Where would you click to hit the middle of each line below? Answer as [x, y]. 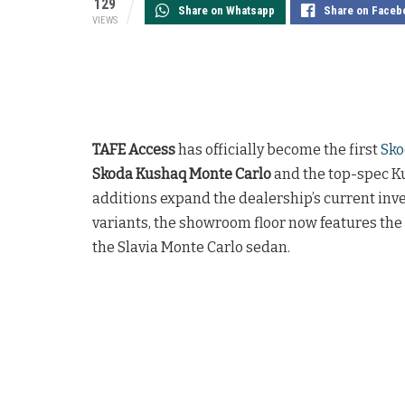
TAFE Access [134, 150]
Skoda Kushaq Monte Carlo [182, 174]
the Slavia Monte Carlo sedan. [191, 248]
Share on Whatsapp [226, 11]
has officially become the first [278, 150]
